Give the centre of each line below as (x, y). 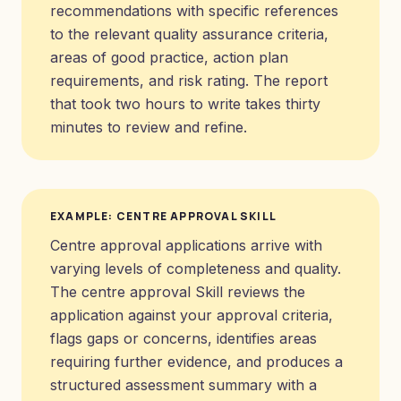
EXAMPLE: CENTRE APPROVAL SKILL (164, 216)
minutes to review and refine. (149, 127)
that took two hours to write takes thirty (185, 104)
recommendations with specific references (194, 11)
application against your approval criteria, (192, 315)
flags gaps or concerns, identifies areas (183, 338)
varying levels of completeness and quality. (196, 269)
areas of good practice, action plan (169, 57)
